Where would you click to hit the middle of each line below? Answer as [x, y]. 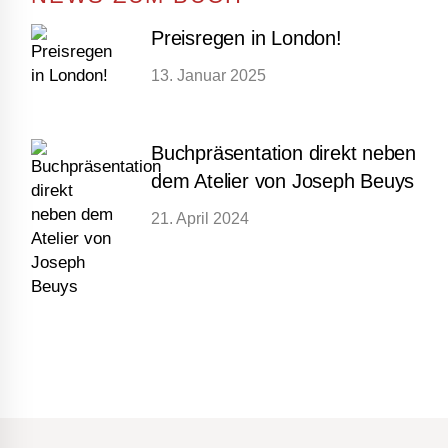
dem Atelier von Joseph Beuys [283, 180]
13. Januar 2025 [208, 75]
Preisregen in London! [246, 37]
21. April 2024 [200, 218]
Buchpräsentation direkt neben [284, 152]
